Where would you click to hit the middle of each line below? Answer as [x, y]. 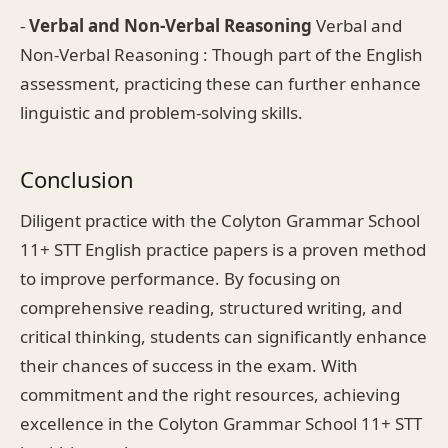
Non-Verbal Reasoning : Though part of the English [221, 54]
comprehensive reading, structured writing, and [211, 307]
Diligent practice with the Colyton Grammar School [220, 220]
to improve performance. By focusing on [180, 278]
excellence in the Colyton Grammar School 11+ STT [221, 423]
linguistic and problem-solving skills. [161, 112]
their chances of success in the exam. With [189, 365]
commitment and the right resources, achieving [210, 394]
